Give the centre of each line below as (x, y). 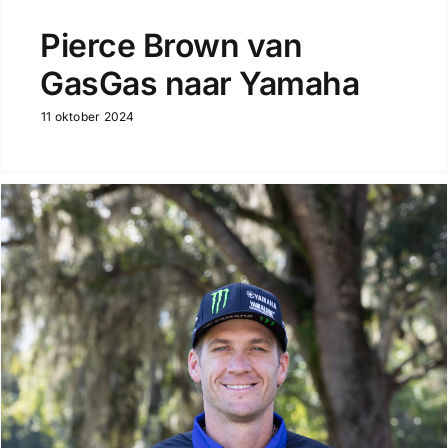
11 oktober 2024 (87, 116)
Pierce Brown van (171, 45)
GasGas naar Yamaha (199, 83)
